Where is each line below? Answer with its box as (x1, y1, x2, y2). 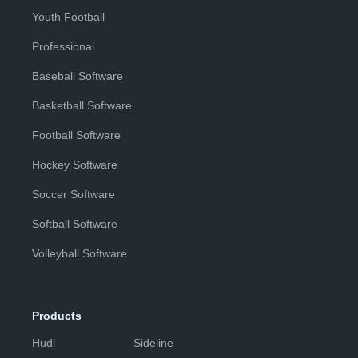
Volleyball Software (32, 247, 127, 261)
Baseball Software (32, 70, 123, 83)
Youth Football (32, 10, 105, 24)
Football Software (32, 129, 121, 142)
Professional (32, 40, 94, 54)
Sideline (133, 336, 173, 350)
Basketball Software (32, 99, 132, 113)
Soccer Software (32, 188, 115, 201)
